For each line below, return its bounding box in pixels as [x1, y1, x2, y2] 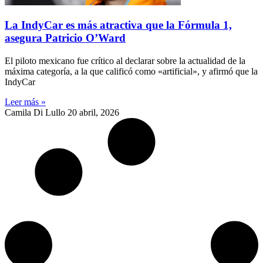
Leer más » [5, 96, 46, 107]
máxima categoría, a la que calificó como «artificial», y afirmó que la [5, 66, 258, 76]
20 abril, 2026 [68, 107, 119, 117]
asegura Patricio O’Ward [5, 32, 126, 45]
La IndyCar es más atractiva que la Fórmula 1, [5, 19, 232, 32]
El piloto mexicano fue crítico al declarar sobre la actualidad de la [5, 55, 245, 66]
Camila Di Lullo [5, 107, 68, 117]
